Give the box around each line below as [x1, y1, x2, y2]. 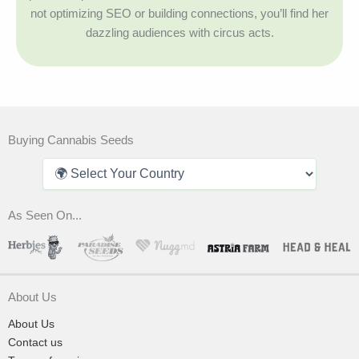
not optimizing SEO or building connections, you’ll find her [30, 6, 329, 20]
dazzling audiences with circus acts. [85, 25, 274, 39]
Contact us [8, 335, 63, 349]
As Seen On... [8, 208, 82, 222]
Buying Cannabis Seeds [8, 133, 134, 147]
